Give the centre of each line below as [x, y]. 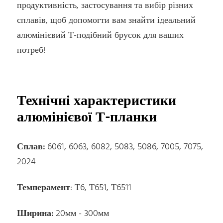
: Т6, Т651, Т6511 [101, 188]
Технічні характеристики [97, 102]
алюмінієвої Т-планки [87, 118]
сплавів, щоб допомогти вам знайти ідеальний [107, 21]
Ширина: [37, 214]
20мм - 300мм [83, 214]
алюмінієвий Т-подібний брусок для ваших [101, 36]
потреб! [31, 51]
